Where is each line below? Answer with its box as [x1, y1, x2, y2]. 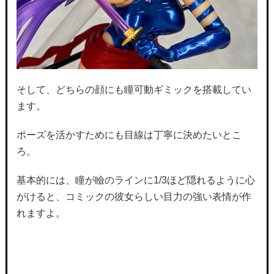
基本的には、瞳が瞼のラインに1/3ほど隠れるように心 [16, 174, 255, 185]
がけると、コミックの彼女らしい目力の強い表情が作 [16, 191, 251, 202]
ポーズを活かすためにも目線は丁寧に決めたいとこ [16, 129, 242, 140]
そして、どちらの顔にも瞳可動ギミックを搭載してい [16, 84, 251, 95]
